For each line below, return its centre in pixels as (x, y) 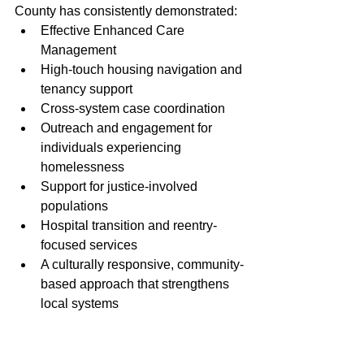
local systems (80, 303)
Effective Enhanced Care (114, 30)
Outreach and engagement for (128, 128)
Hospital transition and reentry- (129, 225)
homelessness (82, 167)
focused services (89, 245)
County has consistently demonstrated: (126, 11)
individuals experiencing (113, 147)
